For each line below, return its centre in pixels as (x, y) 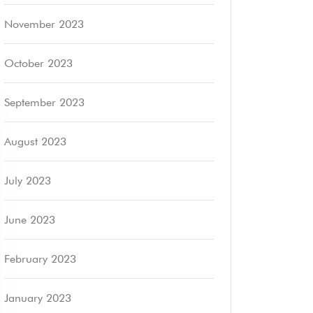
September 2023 (44, 102)
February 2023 (40, 259)
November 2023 (44, 24)
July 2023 (28, 181)
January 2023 (38, 298)
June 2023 (30, 220)
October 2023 (38, 63)
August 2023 (35, 141)
